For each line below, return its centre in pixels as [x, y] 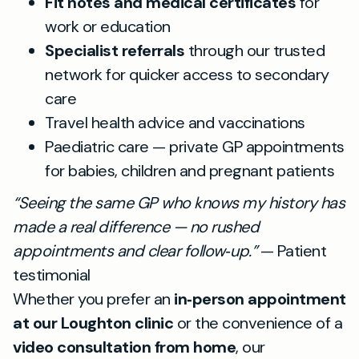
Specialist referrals [115, 50]
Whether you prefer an [93, 299]
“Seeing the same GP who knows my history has [179, 203]
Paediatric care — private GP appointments [195, 147]
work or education [108, 26]
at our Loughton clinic [93, 323]
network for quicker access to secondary [187, 75]
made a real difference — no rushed [136, 227]
